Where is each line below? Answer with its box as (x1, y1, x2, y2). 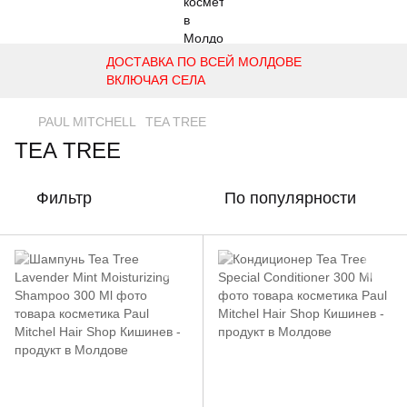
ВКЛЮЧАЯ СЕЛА (105, 73, 205, 87)
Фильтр (36, 189, 92, 207)
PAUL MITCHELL (38, 114, 136, 129)
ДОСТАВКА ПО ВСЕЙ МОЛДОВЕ (105, 55, 302, 69)
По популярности (224, 189, 356, 207)
